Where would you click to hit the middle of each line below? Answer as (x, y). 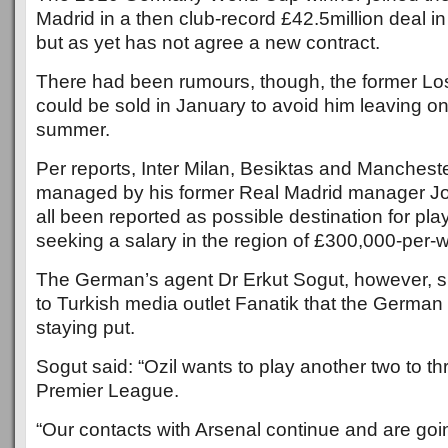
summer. (73, 129)
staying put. (85, 327)
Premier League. (107, 390)
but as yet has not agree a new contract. (208, 42)
